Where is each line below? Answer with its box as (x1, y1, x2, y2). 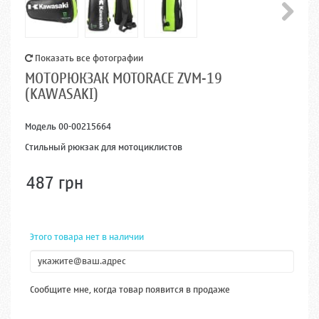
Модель (25, 117, 56, 135)
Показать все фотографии (33, 49, 143, 66)
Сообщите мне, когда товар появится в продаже (30, 281, 230, 298)
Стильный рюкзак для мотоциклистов (25, 138, 182, 155)
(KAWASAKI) (25, 81, 98, 107)
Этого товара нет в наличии (30, 228, 144, 245)
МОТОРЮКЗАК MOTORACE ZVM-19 (25, 66, 222, 91)
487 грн (26, 168, 83, 198)
